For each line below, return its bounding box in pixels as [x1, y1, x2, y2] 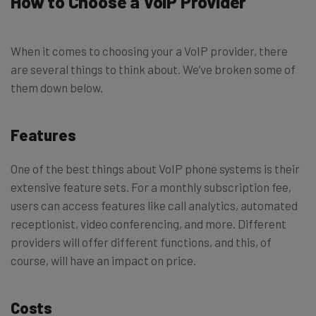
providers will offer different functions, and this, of [11, 235, 272, 250]
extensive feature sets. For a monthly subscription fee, [11, 180, 291, 195]
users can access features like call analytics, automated [11, 198, 298, 213]
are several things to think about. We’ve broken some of [11, 62, 296, 77]
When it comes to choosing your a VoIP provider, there [11, 44, 288, 59]
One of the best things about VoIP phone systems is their [11, 162, 300, 176]
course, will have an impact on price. [11, 253, 196, 268]
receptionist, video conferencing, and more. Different [11, 217, 286, 231]
